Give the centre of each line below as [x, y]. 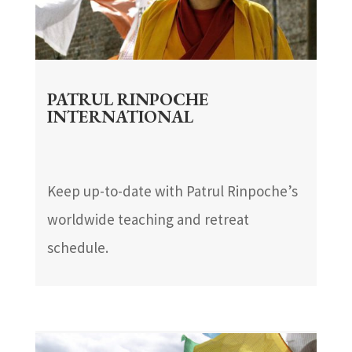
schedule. [77, 247]
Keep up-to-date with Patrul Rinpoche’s [172, 191]
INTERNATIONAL [120, 116]
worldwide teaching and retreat [148, 219]
